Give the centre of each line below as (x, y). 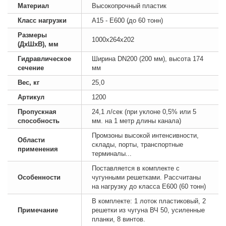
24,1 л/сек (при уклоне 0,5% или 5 (144, 112)
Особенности (39, 177)
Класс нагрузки (42, 20)
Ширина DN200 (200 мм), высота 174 (148, 59)
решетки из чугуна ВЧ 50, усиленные (148, 210)
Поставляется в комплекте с (136, 168)
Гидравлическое (44, 59)
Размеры (32, 35)
